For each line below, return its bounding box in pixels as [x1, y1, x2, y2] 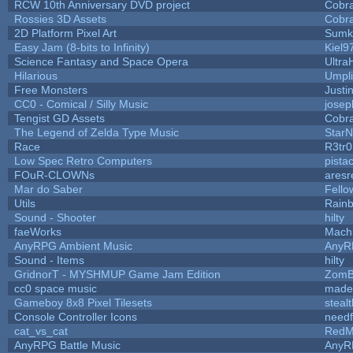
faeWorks [13, 225, 61, 238]
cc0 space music [13, 281, 97, 295]
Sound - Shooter [13, 210, 96, 224]
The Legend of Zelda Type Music [13, 125, 179, 139]
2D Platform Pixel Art [13, 26, 117, 39]
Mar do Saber [13, 182, 83, 195]
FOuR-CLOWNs [13, 168, 95, 181]
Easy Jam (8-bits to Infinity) [13, 40, 150, 54]
